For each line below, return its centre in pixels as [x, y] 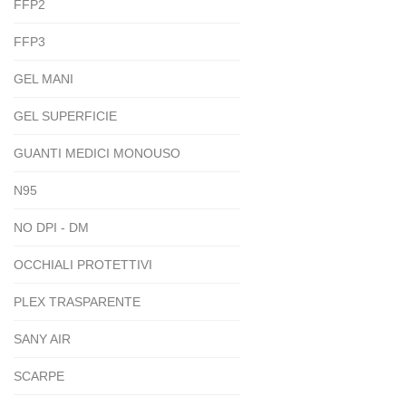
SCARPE [39, 377]
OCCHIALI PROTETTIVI [83, 265]
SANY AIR [42, 339]
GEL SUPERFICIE [65, 116]
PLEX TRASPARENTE [77, 302]
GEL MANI [43, 79]
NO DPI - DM [51, 228]
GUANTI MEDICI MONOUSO [97, 154]
